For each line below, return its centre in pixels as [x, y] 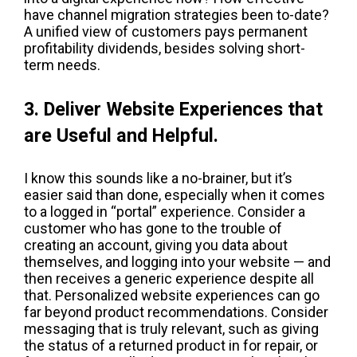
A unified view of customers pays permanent [166, 32]
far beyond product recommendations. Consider [176, 312]
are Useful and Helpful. [121, 136]
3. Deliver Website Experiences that [173, 110]
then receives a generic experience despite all [169, 278]
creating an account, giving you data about [156, 245]
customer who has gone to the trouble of [153, 228]
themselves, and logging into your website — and [177, 261]
